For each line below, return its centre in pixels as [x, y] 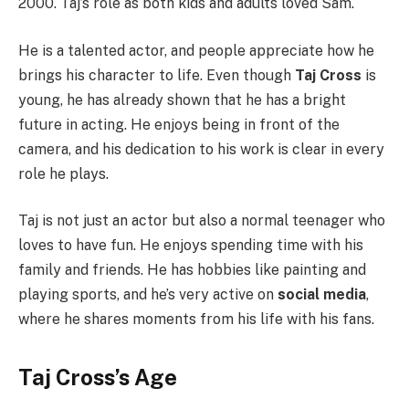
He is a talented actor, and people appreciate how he [196, 50]
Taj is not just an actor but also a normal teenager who [202, 221]
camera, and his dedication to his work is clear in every [201, 149]
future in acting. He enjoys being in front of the [179, 124]
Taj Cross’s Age [98, 377]
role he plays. [63, 173]
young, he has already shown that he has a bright [182, 100]
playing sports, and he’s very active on [148, 295]
